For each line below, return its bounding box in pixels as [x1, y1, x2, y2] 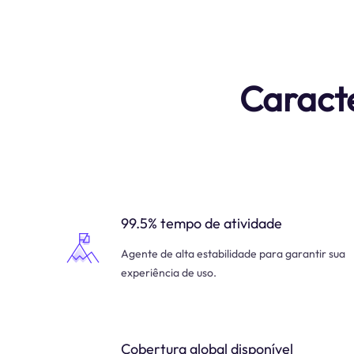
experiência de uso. [121, 265, 217, 280]
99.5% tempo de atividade [121, 213, 282, 232]
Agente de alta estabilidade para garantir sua [121, 246, 345, 261]
